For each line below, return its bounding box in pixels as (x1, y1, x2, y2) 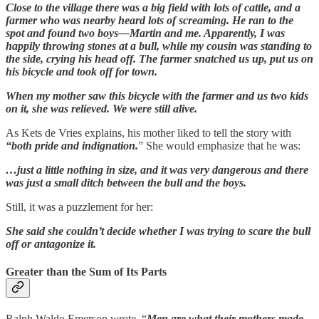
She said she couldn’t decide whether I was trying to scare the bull (6, 224, 310, 237)
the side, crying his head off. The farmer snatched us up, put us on (6, 52, 313, 65)
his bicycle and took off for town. (6, 65, 157, 78)
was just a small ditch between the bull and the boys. (6, 176, 246, 189)
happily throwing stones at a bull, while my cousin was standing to (6, 39, 312, 52)
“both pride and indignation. (6, 139, 138, 152)
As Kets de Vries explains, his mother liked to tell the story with (6, 126, 291, 139)
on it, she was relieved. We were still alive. (6, 102, 197, 115)
